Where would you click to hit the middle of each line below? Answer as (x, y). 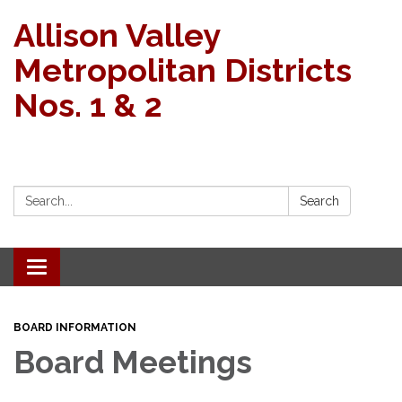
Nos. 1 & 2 (88, 105)
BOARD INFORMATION (75, 328)
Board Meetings (136, 362)
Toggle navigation (96, 269)
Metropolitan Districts (183, 70)
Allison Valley (117, 35)
